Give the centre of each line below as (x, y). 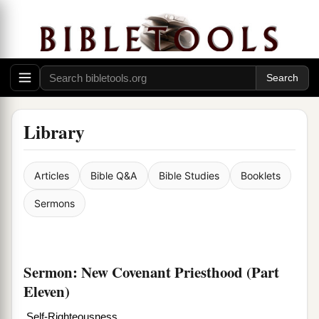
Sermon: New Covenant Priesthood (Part (151, 272)
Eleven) (47, 292)
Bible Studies (189, 176)
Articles (52, 176)
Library (54, 132)
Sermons (54, 204)
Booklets (261, 176)
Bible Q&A (114, 176)
